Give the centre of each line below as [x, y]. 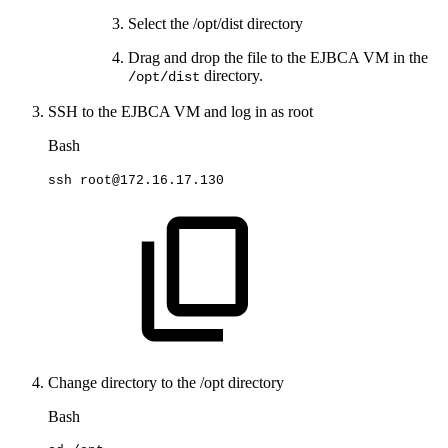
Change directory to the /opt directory [166, 383]
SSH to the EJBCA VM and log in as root [180, 112]
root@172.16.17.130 [152, 180]
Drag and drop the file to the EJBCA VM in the [278, 58]
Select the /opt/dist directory [215, 24]
